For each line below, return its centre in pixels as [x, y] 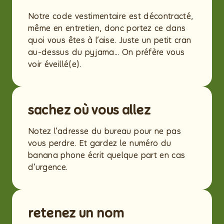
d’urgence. [48, 167]
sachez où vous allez [91, 110]
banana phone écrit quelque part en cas [107, 155]
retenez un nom [78, 213]
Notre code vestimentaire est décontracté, [111, 16]
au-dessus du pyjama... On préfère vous [106, 52]
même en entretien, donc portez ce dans [107, 28]
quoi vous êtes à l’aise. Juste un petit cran [110, 40]
